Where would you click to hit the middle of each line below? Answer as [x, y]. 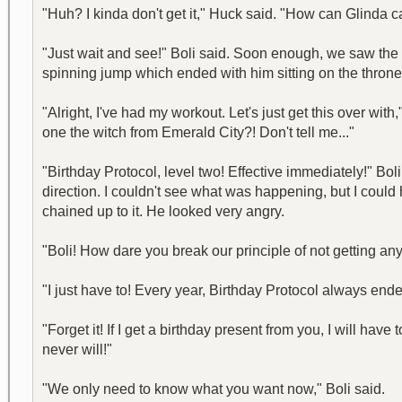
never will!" [77, 350]
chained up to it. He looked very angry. [163, 211]
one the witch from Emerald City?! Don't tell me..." [198, 132]
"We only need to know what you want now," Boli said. [214, 389]
